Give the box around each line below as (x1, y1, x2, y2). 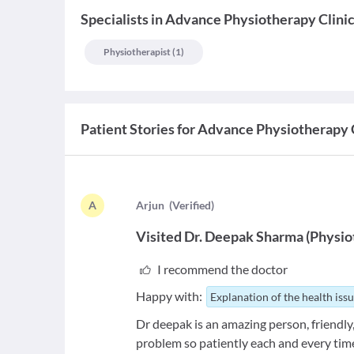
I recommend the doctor (156, 262, 288, 277)
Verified (172, 198, 212, 212)
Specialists (81, 10, 149, 28)
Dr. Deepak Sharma (184, 228, 304, 245)
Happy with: (136, 288, 203, 303)
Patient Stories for (81, 120, 195, 137)
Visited (136, 228, 183, 245)
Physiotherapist (104, 46, 171, 58)
